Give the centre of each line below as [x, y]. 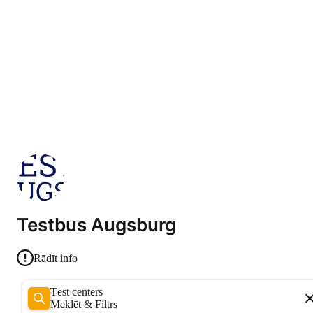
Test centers [80, 291]
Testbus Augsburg [96, 225]
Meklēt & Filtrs [84, 304]
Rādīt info [56, 258]
